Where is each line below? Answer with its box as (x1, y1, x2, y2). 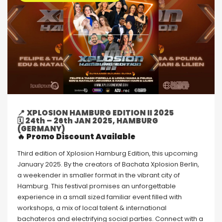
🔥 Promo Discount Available (17, 131, 135, 142)
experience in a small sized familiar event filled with (17, 192, 182, 202)
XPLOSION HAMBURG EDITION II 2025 (27, 108, 174, 118)
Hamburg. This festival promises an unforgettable (17, 181, 176, 191)
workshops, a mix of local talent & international (17, 203, 166, 213)
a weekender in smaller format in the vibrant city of (17, 170, 180, 180)
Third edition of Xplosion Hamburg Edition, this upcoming (17, 149, 198, 159)
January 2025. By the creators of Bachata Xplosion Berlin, (17, 160, 199, 169)
